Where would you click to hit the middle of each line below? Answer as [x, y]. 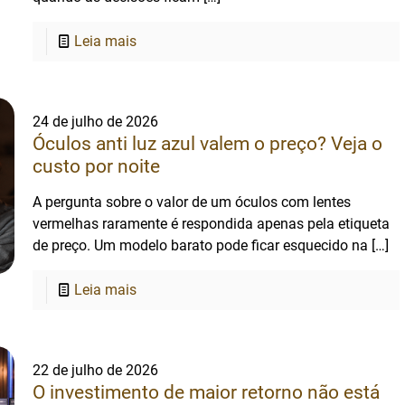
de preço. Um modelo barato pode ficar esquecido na [201, 245]
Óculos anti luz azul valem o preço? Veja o [208, 144]
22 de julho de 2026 [96, 370]
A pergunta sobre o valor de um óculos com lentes [192, 202]
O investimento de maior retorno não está [207, 392]
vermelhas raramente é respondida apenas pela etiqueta [212, 224]
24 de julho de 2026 [96, 122]
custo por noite [97, 166]
